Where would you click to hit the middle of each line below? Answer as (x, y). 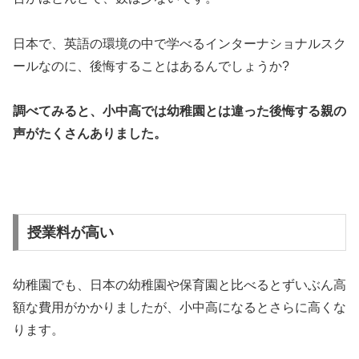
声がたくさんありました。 (90, 134)
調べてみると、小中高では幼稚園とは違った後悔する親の (179, 111)
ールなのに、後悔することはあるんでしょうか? (151, 66)
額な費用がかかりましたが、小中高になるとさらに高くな (179, 307)
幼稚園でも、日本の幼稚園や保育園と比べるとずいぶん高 (179, 284)
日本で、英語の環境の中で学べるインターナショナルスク (179, 43)
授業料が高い (70, 232)
